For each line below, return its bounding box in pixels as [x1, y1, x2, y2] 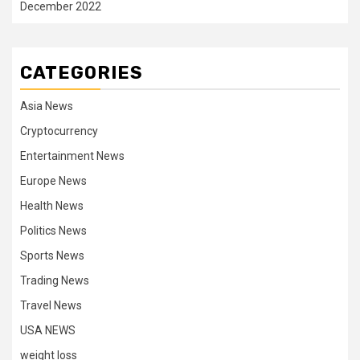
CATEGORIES [20, 61, 143, 84]
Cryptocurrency [20, 124, 98, 137]
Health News [20, 198, 84, 212]
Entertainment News [20, 149, 125, 162]
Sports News [20, 248, 84, 262]
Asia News [20, 99, 73, 112]
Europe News [20, 174, 87, 187]
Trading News [20, 273, 89, 287]
